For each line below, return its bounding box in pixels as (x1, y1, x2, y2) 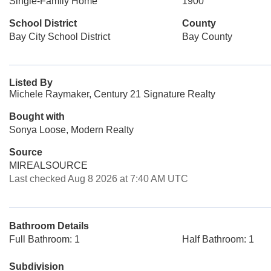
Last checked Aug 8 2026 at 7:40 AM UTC (9, 174, 188, 184)
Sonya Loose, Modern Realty (9, 125, 134, 135)
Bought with (9, 111, 65, 122)
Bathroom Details (9, 221, 89, 231)
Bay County (181, 31, 232, 42)
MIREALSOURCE (9, 160, 88, 171)
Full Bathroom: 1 (9, 234, 80, 244)
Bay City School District (9, 31, 110, 42)
